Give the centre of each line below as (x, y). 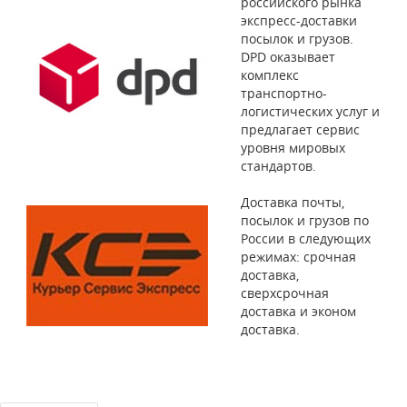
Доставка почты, (293, 202)
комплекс (270, 74)
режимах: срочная (298, 256)
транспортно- (284, 93)
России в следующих (306, 238)
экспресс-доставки (299, 20)
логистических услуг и (310, 111)
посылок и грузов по (305, 220)
